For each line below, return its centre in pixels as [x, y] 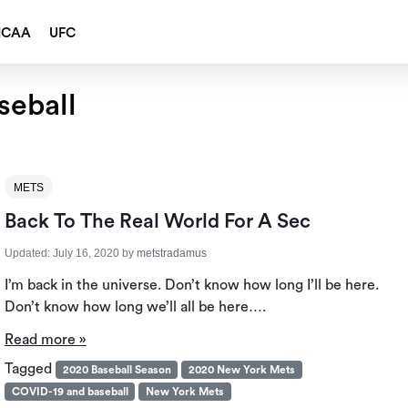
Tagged [30, 369]
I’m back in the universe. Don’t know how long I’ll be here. [191, 286]
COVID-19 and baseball [70, 392]
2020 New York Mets [242, 370]
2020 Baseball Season [117, 370]
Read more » [45, 340]
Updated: [27, 254]
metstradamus [171, 254]
